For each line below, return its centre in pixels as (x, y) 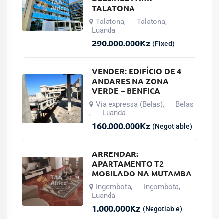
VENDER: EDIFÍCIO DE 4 (137, 71)
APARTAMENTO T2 (128, 163)
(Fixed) (164, 43)
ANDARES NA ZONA (131, 81)
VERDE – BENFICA (126, 90)
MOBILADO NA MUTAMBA (142, 173)
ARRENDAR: (115, 153)
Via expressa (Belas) (130, 104)
